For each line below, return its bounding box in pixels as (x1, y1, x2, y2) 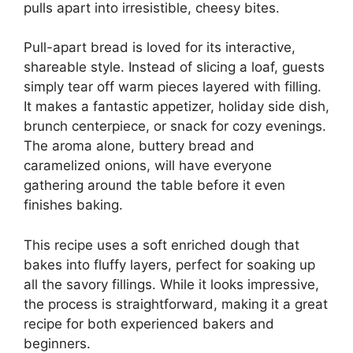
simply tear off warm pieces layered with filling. (24, 79, 321, 95)
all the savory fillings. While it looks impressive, (24, 276, 319, 292)
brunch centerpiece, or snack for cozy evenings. (24, 118, 326, 134)
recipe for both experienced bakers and (24, 315, 274, 332)
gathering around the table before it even (24, 177, 285, 193)
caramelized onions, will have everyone (24, 158, 272, 173)
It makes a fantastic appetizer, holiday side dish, (24, 98, 329, 114)
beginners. (24, 335, 91, 351)
